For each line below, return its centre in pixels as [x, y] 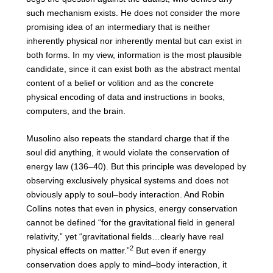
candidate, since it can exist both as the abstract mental [133, 69]
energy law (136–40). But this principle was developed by [136, 167]
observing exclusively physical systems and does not [127, 181]
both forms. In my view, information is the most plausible [134, 55]
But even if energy [169, 251]
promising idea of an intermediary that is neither [118, 27]
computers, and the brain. [76, 111]
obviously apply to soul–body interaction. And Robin [125, 195]
